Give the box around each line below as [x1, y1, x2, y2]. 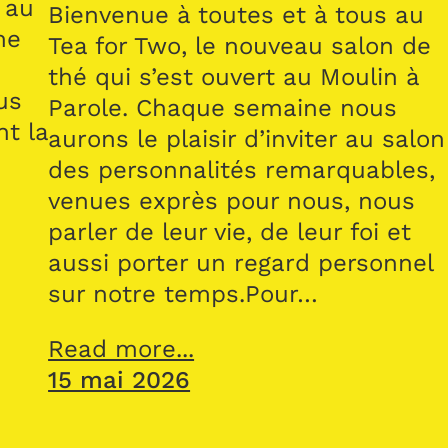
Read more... [48, 334, 195, 363]
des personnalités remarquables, [48, 155, 436, 184]
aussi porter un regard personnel [48, 248, 434, 277]
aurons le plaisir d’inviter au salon [48, 124, 446, 153]
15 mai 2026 [48, 365, 191, 394]
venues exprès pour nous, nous [48, 186, 416, 215]
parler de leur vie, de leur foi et [48, 217, 412, 246]
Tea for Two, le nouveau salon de [48, 31, 432, 60]
